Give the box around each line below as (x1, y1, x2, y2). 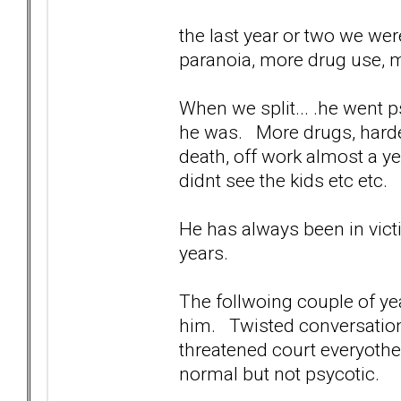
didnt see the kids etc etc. (179, 168, 388, 192)
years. (179, 241, 228, 264)
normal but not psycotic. (179, 362, 380, 385)
